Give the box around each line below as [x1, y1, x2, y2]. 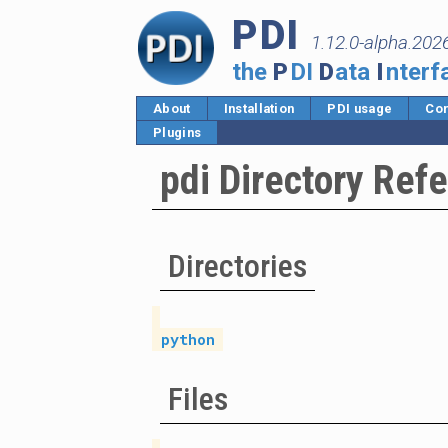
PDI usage [327, 101, 393, 116]
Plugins [153, 125, 202, 140]
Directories [168, 247, 307, 285]
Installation [223, 101, 295, 116]
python [161, 330, 215, 349]
